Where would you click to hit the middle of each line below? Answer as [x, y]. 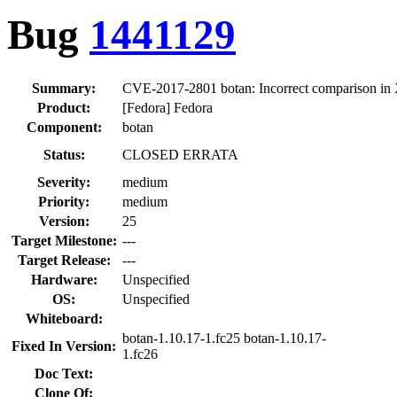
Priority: [64, 201]
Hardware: [64, 279]
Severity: [64, 182]
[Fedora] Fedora [167, 107]
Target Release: [64, 260]
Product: [64, 107]
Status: [64, 154]
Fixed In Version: [64, 346]
